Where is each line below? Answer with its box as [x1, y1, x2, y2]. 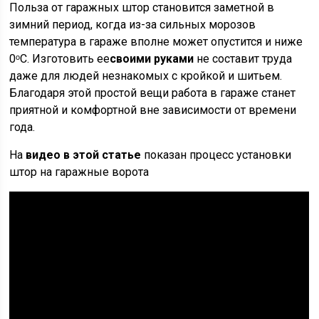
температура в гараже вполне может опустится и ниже [9, 35, 303, 49]
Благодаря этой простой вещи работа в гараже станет [9, 86, 296, 100]
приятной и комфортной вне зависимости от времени [9, 103, 297, 117]
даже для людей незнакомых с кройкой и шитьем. [9, 69, 283, 83]
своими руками [110, 52, 194, 66]
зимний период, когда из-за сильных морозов [9, 18, 256, 32]
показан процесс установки [141, 148, 292, 162]
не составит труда [194, 52, 293, 66]
